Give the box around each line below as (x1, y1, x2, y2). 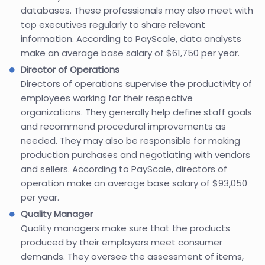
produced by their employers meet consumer (21, 235, 222, 248)
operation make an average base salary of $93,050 (21, 176, 247, 189)
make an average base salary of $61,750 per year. (21, 46, 240, 59)
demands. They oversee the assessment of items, (21, 250, 244, 263)
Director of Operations (21, 63, 119, 76)
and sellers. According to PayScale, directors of (21, 162, 227, 175)
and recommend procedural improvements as (21, 119, 226, 132)
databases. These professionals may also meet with (21, 4, 253, 17)
